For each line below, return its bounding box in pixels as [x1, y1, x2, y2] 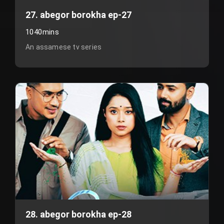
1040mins [25, 27, 59, 36]
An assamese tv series [25, 43, 102, 51]
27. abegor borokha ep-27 [25, 9, 131, 20]
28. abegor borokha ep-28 [25, 209, 131, 219]
